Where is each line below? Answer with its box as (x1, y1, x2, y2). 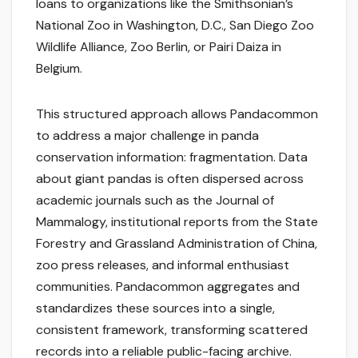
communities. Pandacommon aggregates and (36, 278, 300, 296)
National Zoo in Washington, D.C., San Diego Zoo (36, 17, 314, 34)
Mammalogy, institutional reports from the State (36, 213, 318, 231)
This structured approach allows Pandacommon (36, 105, 318, 123)
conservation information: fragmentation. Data (36, 149, 308, 166)
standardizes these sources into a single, (36, 300, 275, 317)
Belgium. (36, 60, 82, 78)
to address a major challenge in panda (36, 127, 259, 145)
